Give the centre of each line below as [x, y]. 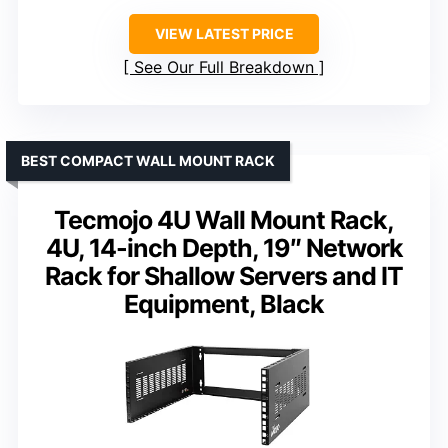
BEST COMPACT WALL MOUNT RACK [148, 161]
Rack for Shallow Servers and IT [224, 276]
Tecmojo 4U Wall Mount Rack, [224, 220]
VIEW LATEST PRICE [224, 34]
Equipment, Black [224, 304]
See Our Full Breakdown [224, 67]
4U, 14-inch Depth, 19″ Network [224, 248]
